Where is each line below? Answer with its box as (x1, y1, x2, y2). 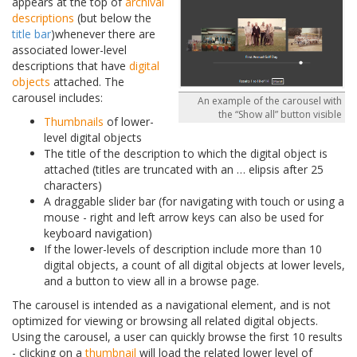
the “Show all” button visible (218, 107, 342, 121)
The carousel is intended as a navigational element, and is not (12, 297, 331, 313)
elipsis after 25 (245, 162, 324, 178)
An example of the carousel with (198, 93, 342, 108)
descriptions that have (12, 58, 129, 74)
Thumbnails (44, 114, 104, 130)
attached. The (50, 74, 124, 90)
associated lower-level (12, 42, 127, 58)
